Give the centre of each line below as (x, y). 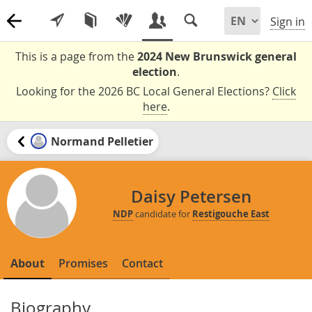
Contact (142, 263)
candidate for (162, 214)
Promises (83, 263)
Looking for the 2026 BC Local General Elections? (144, 91)
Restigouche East (231, 214)
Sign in (288, 22)
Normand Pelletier (102, 141)
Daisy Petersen (191, 197)
